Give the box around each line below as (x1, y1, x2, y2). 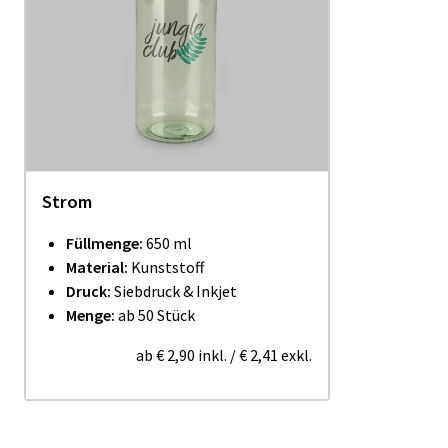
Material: (66, 257, 131, 277)
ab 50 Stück (115, 305, 195, 325)
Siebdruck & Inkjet (114, 281, 237, 301)
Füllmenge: (66, 233, 146, 253)
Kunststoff (131, 257, 204, 277)
